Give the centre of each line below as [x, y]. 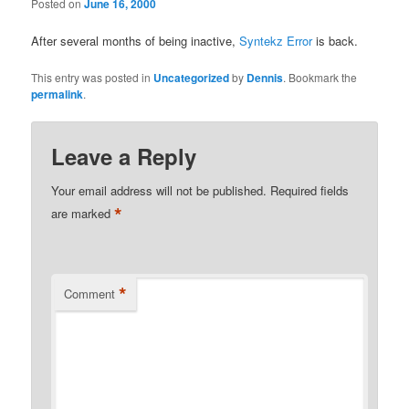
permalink [58, 94]
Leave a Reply [124, 156]
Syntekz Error [276, 41]
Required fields [310, 190]
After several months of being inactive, [136, 41]
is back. [336, 41]
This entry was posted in [93, 78]
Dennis [265, 78]
